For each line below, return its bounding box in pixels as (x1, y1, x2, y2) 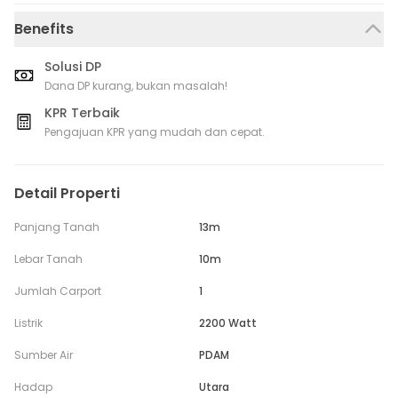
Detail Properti (14, 183, 120, 203)
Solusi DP (44, 58, 101, 76)
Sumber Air (14, 347, 73, 362)
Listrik (14, 315, 43, 330)
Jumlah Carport (14, 283, 101, 298)
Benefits (14, 19, 74, 39)
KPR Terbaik (44, 104, 120, 122)
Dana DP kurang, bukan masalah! (44, 78, 227, 93)
